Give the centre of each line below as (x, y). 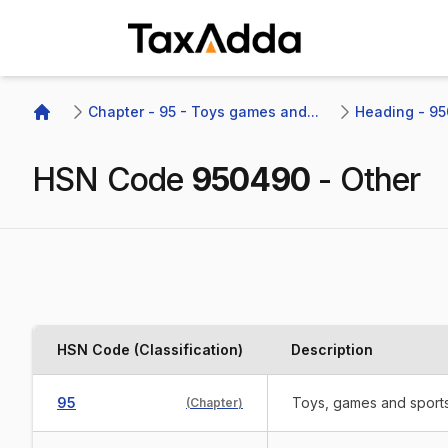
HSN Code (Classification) (150, 349)
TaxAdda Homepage (204, 68)
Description (332, 349)
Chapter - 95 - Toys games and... (203, 111)
